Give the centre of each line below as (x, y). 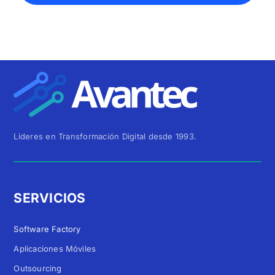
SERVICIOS (50, 198)
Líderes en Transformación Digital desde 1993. (105, 136)
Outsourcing (38, 268)
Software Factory (47, 229)
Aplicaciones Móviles (55, 248)
